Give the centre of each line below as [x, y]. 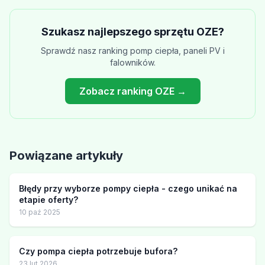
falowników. [132, 62]
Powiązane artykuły [66, 156]
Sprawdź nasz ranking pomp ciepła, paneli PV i [132, 51]
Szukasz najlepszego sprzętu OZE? [132, 32]
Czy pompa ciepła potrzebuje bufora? [98, 251]
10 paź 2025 [40, 212]
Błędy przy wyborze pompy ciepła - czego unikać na [128, 188]
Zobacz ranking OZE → [132, 91]
